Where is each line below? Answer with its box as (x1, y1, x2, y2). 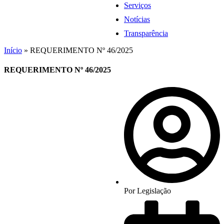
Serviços (124, 1, 151, 9)
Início (4, 46, 22, 54)
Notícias (124, 15, 150, 23)
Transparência (124, 29, 168, 37)
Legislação (135, 186, 171, 195)
